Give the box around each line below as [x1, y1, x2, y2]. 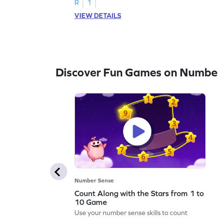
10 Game [74, 197, 108, 206]
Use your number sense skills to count [74, 208, 188, 217]
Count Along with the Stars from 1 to [74, 188, 204, 198]
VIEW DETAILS [74, 11, 122, 19]
